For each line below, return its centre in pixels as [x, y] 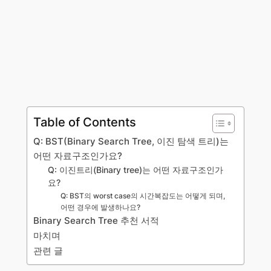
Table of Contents [84, 122]
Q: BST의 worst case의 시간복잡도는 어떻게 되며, [143, 196]
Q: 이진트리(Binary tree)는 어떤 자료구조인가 [135, 170]
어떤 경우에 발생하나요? [101, 207]
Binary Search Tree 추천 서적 [96, 221]
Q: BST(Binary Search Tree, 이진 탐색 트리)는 [131, 142]
